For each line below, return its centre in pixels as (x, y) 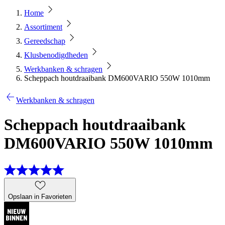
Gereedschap (45, 41)
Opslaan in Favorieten (40, 196)
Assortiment (43, 27)
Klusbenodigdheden (56, 55)
